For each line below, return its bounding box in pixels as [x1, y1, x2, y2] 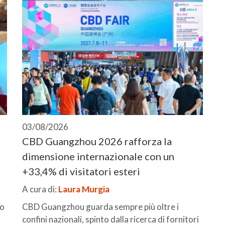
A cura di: [22, 183, 58, 194]
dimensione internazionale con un [22, 150, 174, 162]
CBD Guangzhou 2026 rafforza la [22, 135, 172, 147]
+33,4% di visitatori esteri [22, 165, 140, 177]
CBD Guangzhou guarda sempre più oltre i [22, 201, 179, 212]
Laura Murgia [58, 183, 109, 194]
